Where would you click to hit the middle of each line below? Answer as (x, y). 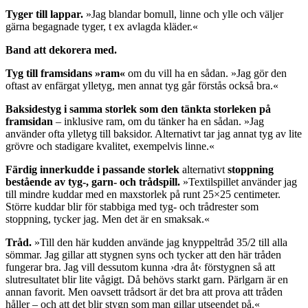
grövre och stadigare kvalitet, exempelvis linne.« (110, 146)
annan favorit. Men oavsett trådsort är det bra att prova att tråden (144, 291)
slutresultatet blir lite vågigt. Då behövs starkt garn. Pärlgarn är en (147, 279)
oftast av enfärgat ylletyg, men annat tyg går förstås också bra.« (142, 85)
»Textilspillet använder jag (239, 181)
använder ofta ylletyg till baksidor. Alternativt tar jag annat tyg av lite (154, 133)
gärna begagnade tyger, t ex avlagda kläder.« (102, 26)
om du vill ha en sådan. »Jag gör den (206, 73)
